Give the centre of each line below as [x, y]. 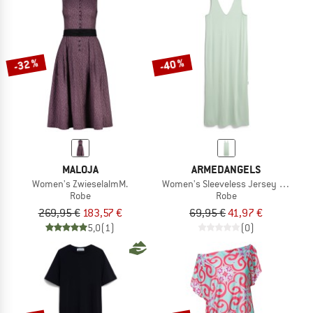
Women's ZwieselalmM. [80, 184]
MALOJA [80, 170]
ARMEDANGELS [226, 170]
